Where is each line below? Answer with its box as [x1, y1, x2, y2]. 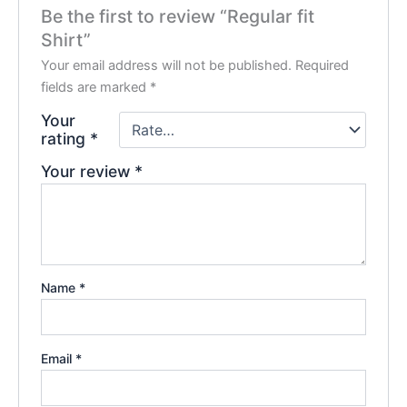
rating [41, 128, 91, 148]
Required [295, 56, 350, 74]
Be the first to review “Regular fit [41, 5, 315, 27]
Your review [41, 161, 135, 181]
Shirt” [41, 28, 92, 51]
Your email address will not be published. [41, 56, 293, 74]
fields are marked [41, 78, 151, 95]
